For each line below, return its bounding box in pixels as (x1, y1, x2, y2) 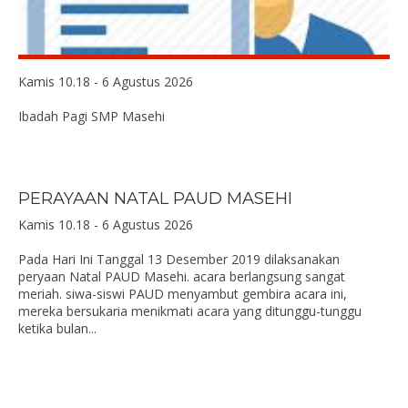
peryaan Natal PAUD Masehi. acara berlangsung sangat (18, 268, 345, 285)
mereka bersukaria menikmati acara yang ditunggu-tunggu (18, 302, 362, 320)
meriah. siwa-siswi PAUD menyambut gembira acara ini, (18, 285, 347, 302)
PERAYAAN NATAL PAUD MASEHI (18, 189, 292, 209)
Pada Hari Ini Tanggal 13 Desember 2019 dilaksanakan (18, 250, 340, 268)
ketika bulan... (18, 320, 97, 337)
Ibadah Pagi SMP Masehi (18, 107, 165, 125)
